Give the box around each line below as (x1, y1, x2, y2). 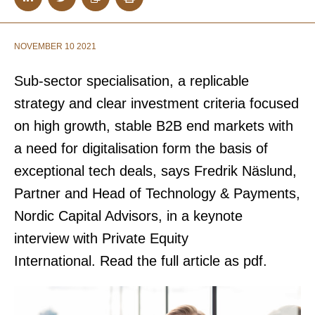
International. (14, 253, 96, 269)
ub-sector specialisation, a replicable (23, 73, 249, 89)
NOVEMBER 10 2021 (14, 41, 96, 51)
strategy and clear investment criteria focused (14, 96, 299, 111)
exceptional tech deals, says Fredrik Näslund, (14, 163, 297, 179)
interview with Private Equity (14, 231, 188, 246)
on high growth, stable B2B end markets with (14, 118, 293, 134)
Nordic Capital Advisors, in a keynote (14, 208, 243, 224)
